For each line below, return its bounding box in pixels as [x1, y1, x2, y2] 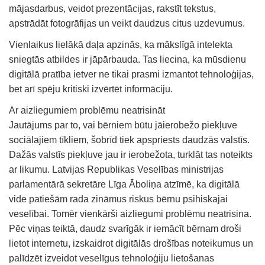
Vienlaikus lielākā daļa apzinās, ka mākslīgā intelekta [9, 39, 232, 50]
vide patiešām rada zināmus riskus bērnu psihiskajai [9, 193, 228, 204]
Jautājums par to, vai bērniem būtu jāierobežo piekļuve [9, 119, 237, 130]
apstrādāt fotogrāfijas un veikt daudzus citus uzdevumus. [9, 18, 245, 28]
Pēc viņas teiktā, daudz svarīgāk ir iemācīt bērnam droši [9, 223, 241, 234]
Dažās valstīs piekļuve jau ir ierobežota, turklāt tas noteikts [9, 149, 253, 160]
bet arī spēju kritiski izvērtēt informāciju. [9, 83, 173, 94]
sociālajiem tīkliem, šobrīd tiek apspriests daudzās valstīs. [9, 134, 250, 145]
